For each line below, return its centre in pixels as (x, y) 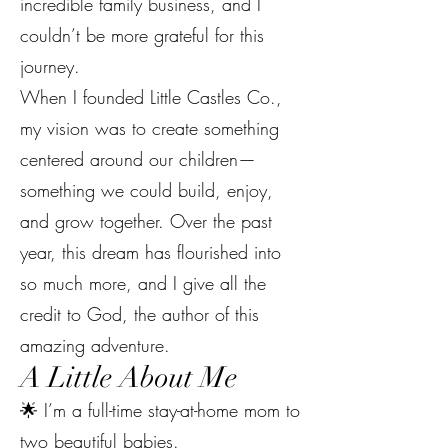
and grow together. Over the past (146, 221)
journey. (50, 66)
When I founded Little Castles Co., (151, 97)
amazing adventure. (95, 345)
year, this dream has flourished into (150, 252)
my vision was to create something (149, 128)
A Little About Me (128, 377)
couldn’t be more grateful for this (142, 35)
